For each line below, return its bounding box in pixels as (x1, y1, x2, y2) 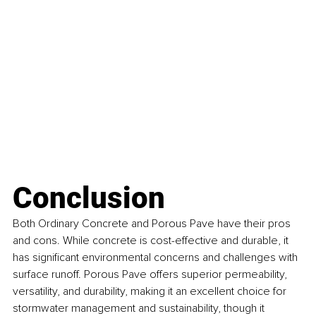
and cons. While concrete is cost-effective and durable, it (13, 233, 291, 248)
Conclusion (13, 181, 165, 216)
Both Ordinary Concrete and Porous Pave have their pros (13, 217, 293, 231)
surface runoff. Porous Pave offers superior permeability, (13, 267, 290, 282)
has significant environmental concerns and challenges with (13, 250, 300, 265)
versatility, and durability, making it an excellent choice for (13, 284, 289, 299)
